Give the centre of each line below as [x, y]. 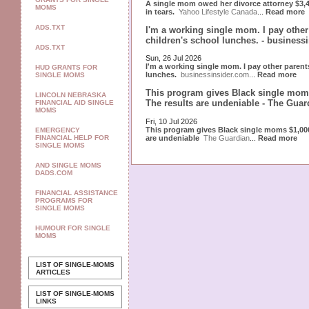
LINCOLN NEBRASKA [71, 95]
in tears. [160, 11]
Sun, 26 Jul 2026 [173, 58]
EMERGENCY [58, 130]
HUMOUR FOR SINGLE [73, 228]
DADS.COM [54, 173]
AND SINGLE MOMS [68, 165]
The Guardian [227, 138]
